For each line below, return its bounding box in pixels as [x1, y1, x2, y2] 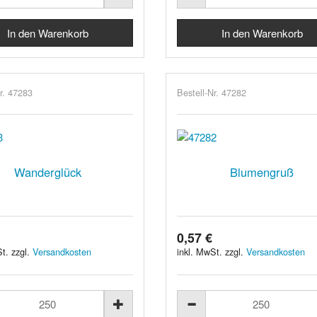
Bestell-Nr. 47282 [176, 85, 246, 99]
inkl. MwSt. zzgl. [176, 244, 246, 258]
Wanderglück [14, 163, 82, 180]
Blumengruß [230, 163, 294, 180]
